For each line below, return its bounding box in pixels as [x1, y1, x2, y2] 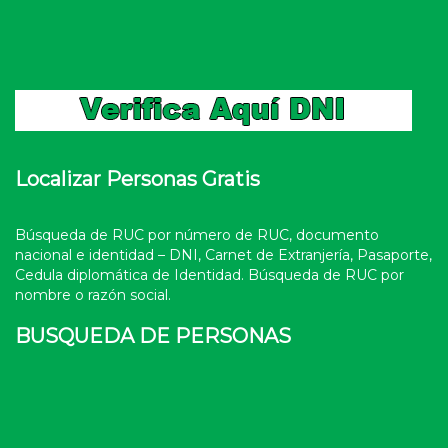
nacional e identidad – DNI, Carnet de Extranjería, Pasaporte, [15, 246, 432, 264]
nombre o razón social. [15, 286, 171, 304]
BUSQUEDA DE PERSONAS [15, 324, 291, 348]
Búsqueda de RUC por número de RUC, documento [15, 226, 379, 244]
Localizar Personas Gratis [15, 167, 260, 191]
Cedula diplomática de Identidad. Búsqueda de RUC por [15, 266, 404, 284]
